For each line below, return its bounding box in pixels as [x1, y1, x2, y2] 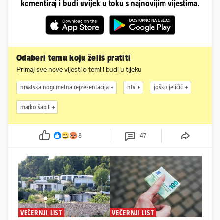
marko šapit [20, 103, 50, 111]
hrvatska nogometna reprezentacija [20, 83, 109, 91]
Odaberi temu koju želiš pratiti [16, 53, 131, 63]
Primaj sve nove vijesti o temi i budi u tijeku [16, 65, 142, 74]
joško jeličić [154, 83, 183, 91]
